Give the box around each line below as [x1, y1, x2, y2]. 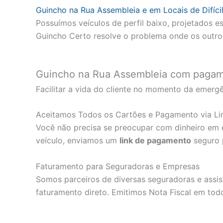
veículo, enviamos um [36, 135, 119, 146]
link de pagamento [119, 135, 191, 146]
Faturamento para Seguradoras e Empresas [36, 161, 200, 171]
